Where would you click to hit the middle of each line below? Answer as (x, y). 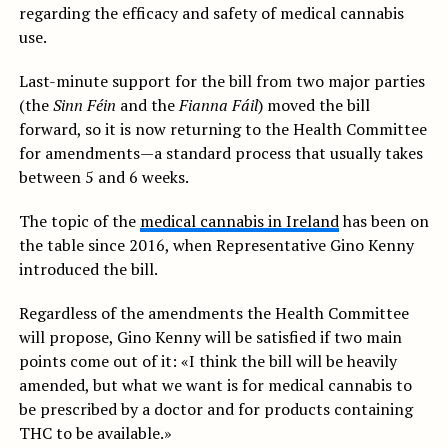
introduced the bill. (88, 269)
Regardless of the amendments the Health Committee (213, 313)
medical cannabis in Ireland (239, 221)
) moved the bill (313, 105)
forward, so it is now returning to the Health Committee (222, 129)
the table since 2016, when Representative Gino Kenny (216, 245)
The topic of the (79, 221)
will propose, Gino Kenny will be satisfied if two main (210, 337)
